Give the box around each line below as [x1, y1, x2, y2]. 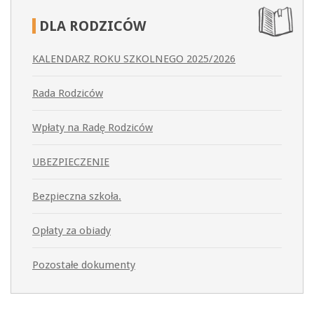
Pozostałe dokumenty [32, 259, 135, 272]
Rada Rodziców [32, 87, 103, 100]
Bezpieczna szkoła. [32, 190, 121, 203]
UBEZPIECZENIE [32, 156, 109, 169]
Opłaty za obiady [32, 224, 111, 238]
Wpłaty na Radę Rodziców [32, 121, 153, 135]
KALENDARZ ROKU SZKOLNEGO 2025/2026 [32, 53, 235, 66]
